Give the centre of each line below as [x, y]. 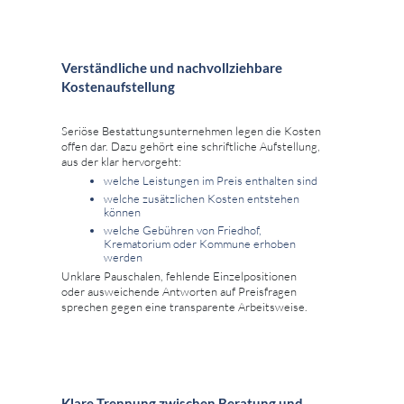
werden [123, 257]
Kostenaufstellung [118, 87]
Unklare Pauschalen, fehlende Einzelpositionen [179, 276]
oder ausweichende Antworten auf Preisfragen [179, 292]
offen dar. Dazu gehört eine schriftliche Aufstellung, [191, 147]
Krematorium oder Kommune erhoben [200, 244]
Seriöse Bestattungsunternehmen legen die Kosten [191, 131]
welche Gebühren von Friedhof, [183, 230]
